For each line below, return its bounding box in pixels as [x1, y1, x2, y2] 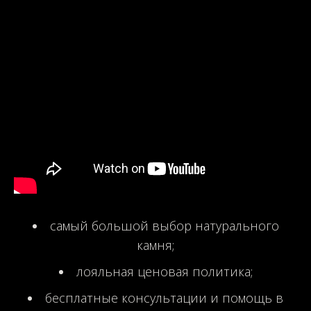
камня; [137, 236, 174, 253]
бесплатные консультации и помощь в [45, 289, 283, 306]
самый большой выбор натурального [49, 217, 279, 234]
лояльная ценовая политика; [76, 262, 253, 280]
